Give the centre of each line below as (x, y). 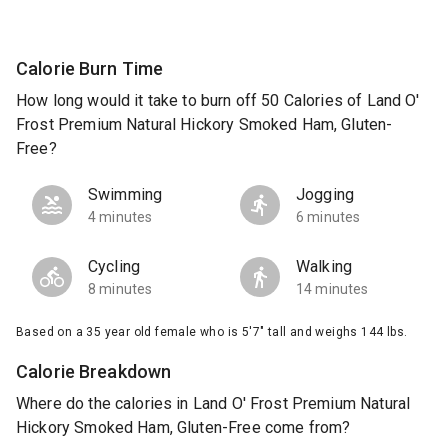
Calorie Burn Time (90, 68)
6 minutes (328, 217)
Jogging (325, 195)
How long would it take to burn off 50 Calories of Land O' (218, 101)
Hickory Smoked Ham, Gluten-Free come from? (183, 428)
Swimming (125, 195)
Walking (324, 267)
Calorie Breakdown (94, 372)
